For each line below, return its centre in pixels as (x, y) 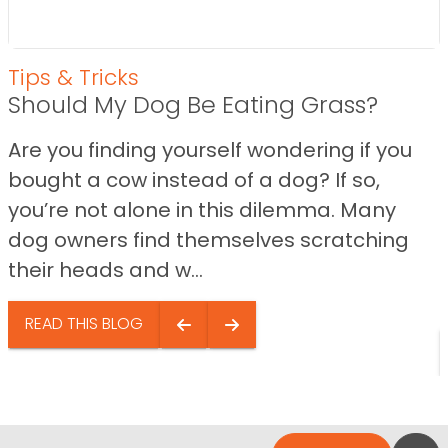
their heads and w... (105, 269)
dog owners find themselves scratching (208, 239)
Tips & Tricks (73, 77)
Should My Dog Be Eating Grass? (193, 104)
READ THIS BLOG (84, 324)
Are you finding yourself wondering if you (210, 149)
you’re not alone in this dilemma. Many (202, 209)
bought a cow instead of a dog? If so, (194, 179)
